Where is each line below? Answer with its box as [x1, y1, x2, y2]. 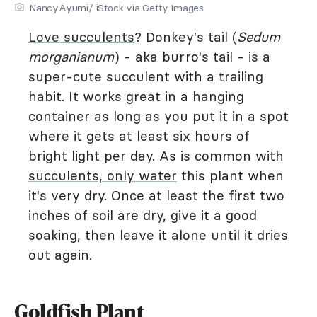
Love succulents [28, 28, 134, 46]
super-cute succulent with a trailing [28, 68, 263, 86]
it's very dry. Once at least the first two [28, 187, 284, 204]
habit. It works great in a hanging [28, 88, 244, 105]
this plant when [177, 167, 284, 185]
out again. [28, 246, 92, 264]
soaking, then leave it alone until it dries [28, 226, 288, 244]
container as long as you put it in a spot [28, 108, 289, 125]
